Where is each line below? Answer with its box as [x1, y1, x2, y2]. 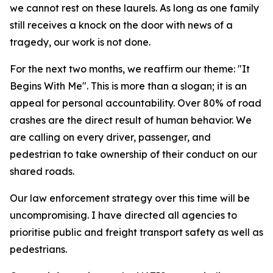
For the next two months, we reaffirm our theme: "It [10, 63, 250, 75]
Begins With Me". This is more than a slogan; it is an [10, 80, 247, 92]
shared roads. [10, 165, 74, 177]
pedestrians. [10, 243, 67, 255]
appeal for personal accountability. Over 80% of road [10, 97, 261, 109]
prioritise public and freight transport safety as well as [10, 226, 263, 238]
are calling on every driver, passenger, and [10, 131, 211, 143]
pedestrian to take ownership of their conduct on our [10, 148, 257, 160]
